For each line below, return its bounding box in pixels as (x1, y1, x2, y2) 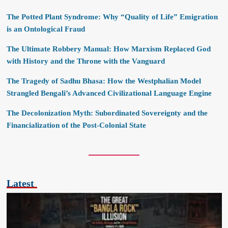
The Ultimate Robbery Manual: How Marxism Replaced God (6, 45, 211, 53)
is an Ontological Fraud (6, 25, 85, 33)
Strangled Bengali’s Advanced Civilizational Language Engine (6, 89, 212, 97)
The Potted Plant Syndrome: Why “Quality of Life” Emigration (6, 13, 218, 21)
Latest (6, 178, 34, 189)
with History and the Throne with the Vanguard (6, 57, 165, 65)
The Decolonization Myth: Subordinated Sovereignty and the (6, 109, 208, 117)
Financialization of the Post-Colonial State (6, 121, 146, 129)
